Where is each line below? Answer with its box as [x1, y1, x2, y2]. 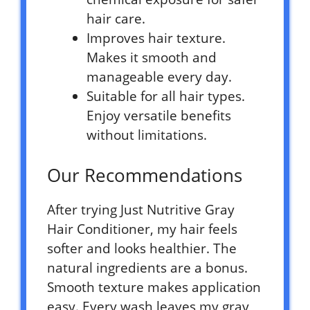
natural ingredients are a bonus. [47, 258, 248, 277]
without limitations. [86, 126, 207, 145]
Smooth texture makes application [47, 277, 261, 296]
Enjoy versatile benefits [86, 107, 231, 125]
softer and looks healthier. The [47, 239, 237, 257]
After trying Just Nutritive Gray [47, 200, 235, 219]
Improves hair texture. [86, 29, 226, 48]
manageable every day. [86, 68, 232, 86]
